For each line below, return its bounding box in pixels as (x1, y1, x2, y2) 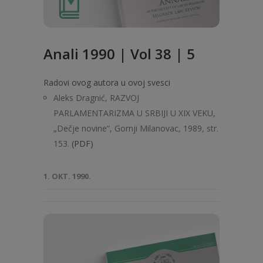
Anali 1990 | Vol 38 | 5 (43, 44, 195, 63)
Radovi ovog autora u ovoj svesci (43, 77, 170, 88)
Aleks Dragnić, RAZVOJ (53, 92, 139, 103)
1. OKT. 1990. (43, 171, 91, 181)
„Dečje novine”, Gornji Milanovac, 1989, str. (53, 123, 218, 134)
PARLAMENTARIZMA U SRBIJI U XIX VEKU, (53, 107, 215, 119)
